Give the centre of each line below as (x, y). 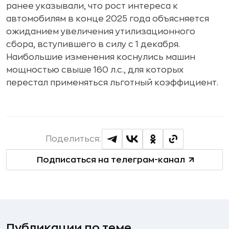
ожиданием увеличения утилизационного (101, 32)
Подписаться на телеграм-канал (111, 160)
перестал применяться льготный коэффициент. (112, 83)
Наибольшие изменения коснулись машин (101, 57)
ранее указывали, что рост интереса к (92, 6)
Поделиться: (73, 139)
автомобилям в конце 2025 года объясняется (108, 19)
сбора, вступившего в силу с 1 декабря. (93, 44)
